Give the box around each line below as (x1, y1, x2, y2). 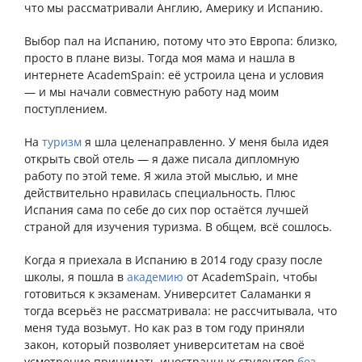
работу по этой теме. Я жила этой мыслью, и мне (24, 168, 298, 184)
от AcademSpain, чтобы (183, 269, 318, 285)
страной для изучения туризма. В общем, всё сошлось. (24, 219, 332, 235)
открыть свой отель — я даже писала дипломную (24, 151, 300, 167)
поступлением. (24, 101, 107, 117)
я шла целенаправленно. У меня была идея (82, 134, 329, 150)
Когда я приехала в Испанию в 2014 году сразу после (24, 252, 322, 268)
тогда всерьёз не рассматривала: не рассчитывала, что (24, 303, 337, 319)
